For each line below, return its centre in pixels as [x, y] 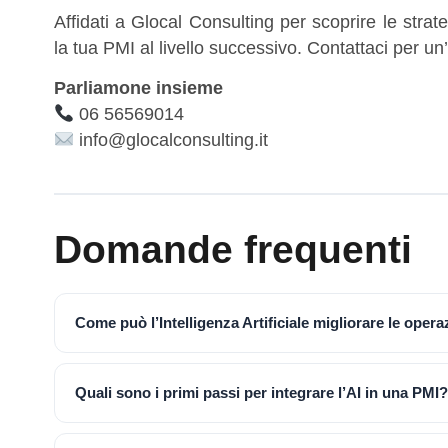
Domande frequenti [232, 250]
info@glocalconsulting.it [171, 140]
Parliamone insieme [138, 88]
